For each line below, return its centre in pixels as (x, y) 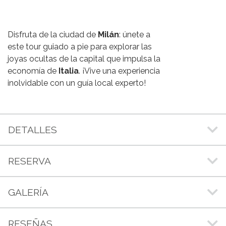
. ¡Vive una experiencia (119, 71)
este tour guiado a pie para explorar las (80, 46)
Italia (69, 71)
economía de (33, 71)
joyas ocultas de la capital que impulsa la (84, 59)
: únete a (135, 34)
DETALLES (33, 129)
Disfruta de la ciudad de (53, 34)
